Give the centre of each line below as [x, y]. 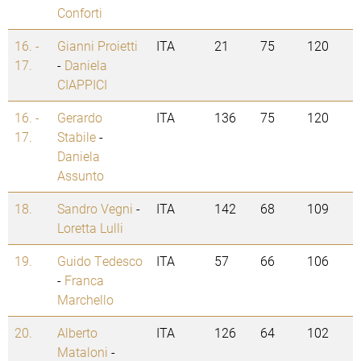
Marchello [85, 300]
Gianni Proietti [98, 46]
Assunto [81, 176]
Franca [84, 280]
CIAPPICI [82, 85]
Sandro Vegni [95, 209]
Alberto [77, 333]
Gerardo [80, 118]
